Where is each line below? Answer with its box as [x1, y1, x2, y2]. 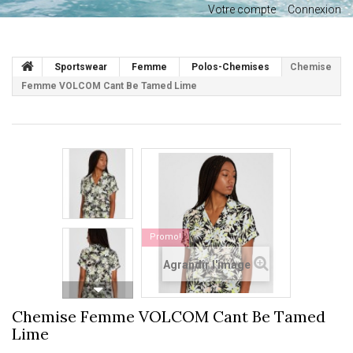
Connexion [288, 3, 341, 16]
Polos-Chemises [191, 61, 269, 72]
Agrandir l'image [163, 258, 251, 271]
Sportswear [54, 61, 107, 72]
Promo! [150, 232, 181, 242]
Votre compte [208, 3, 276, 16]
